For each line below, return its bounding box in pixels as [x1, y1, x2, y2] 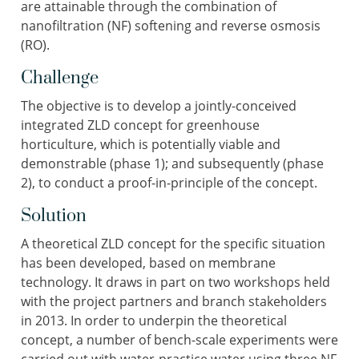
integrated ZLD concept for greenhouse [21, 116, 260, 134]
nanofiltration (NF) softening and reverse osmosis [21, 17, 321, 34]
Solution [21, 205, 87, 227]
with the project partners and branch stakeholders [21, 292, 327, 310]
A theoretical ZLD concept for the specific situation [21, 235, 325, 252]
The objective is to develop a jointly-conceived [21, 97, 296, 115]
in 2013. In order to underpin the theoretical [21, 312, 287, 329]
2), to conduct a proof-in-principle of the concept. [21, 174, 317, 192]
